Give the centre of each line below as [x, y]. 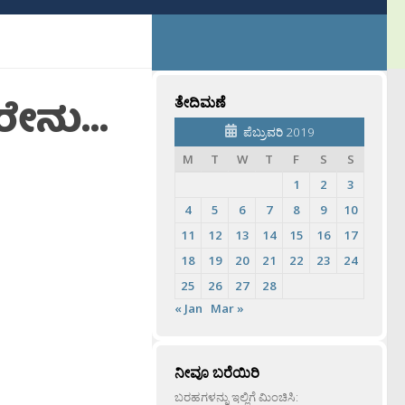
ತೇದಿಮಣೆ [200, 103]
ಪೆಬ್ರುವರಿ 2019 [279, 132]
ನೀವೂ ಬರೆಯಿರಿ [217, 373]
